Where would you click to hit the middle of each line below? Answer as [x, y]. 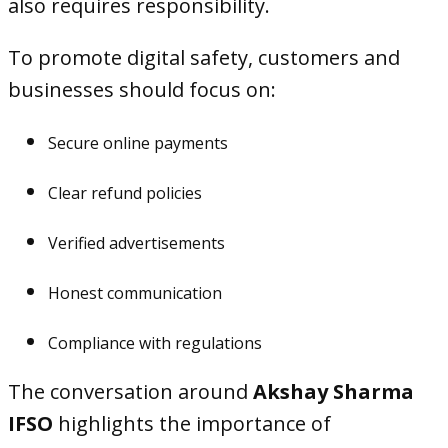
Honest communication [135, 293]
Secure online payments [138, 143]
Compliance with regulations [155, 343]
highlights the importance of [192, 423]
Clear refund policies [125, 193]
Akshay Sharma [333, 391]
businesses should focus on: [142, 89]
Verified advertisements [136, 243]
